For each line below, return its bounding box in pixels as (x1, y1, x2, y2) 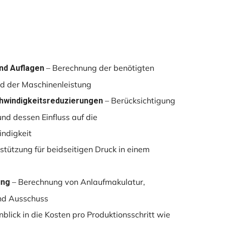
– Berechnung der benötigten (44, 63, 154, 73)
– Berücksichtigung (102, 95, 175, 106)
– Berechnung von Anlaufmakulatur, (10, 177, 145, 187)
